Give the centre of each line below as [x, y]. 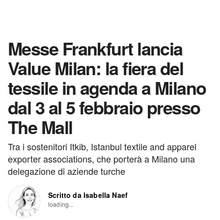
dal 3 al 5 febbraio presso [104, 107]
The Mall [40, 127]
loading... [61, 204]
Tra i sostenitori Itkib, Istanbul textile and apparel [102, 146]
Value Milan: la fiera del [96, 68]
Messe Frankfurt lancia [95, 48]
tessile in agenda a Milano [107, 87]
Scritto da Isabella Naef [88, 195]
